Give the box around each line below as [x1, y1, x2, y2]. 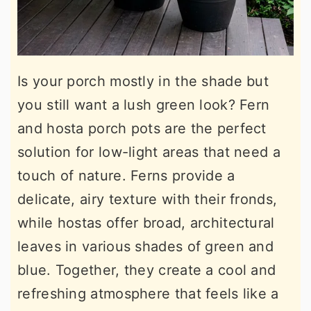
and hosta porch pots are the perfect [17, 120, 267, 137]
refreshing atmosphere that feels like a [17, 285, 279, 303]
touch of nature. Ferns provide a [17, 167, 235, 185]
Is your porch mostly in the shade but [17, 73, 269, 90]
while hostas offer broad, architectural [17, 215, 275, 232]
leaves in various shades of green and [17, 238, 274, 255]
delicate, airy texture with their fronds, [17, 191, 278, 208]
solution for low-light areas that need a [17, 144, 280, 161]
